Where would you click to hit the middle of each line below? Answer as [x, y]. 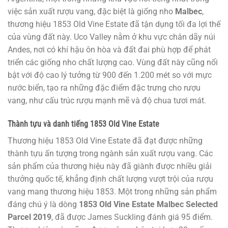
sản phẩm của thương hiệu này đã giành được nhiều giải [110, 166]
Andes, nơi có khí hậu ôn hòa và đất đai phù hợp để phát [109, 50]
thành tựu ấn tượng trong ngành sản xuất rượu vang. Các [110, 153]
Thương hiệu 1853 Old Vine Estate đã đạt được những [105, 140]
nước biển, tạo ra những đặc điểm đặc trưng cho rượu [104, 88]
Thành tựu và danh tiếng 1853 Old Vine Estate [83, 124]
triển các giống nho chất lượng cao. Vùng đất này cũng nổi [113, 63]
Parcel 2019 [30, 217]
